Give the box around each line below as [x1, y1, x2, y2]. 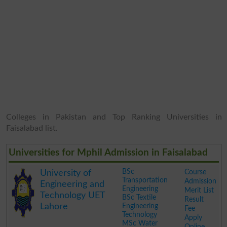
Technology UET [40, 191, 105, 200]
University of [40, 168, 91, 178]
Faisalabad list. [6, 124, 58, 132]
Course [184, 168, 206, 176]
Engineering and [40, 179, 104, 189]
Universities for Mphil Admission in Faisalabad [8, 147, 208, 158]
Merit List [184, 186, 214, 194]
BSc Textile [122, 194, 156, 201]
